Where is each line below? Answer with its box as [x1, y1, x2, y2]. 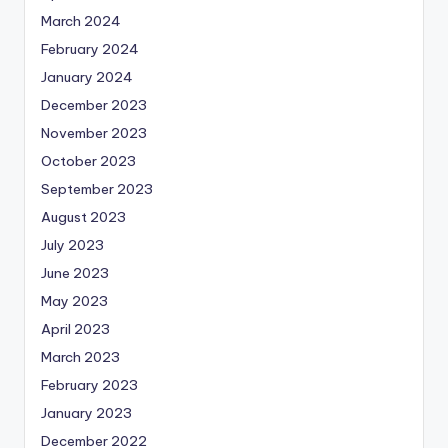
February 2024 [41, 40, 139, 59]
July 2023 [41, 236, 104, 255]
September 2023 [41, 180, 153, 199]
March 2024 [41, 12, 121, 31]
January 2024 [41, 68, 133, 87]
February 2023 [41, 376, 138, 395]
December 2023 [41, 96, 147, 115]
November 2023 [41, 124, 147, 143]
